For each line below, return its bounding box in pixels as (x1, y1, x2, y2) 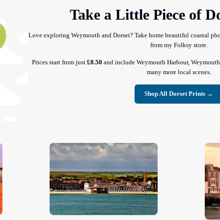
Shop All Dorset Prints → (144, 90, 214, 97)
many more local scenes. (146, 68, 211, 76)
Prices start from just (32, 58, 87, 66)
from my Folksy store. (150, 41, 208, 49)
